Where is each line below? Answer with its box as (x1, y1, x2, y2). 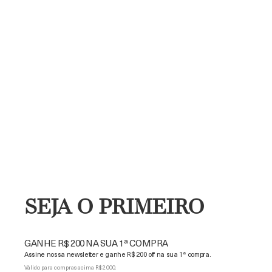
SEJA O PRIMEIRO (24, 197, 204, 220)
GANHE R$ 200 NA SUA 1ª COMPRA (24, 236, 168, 250)
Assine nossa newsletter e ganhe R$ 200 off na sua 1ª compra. (24, 249, 211, 259)
